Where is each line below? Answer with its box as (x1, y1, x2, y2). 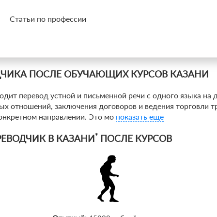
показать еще (116, 111, 164, 121)
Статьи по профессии (10, 14, 86, 23)
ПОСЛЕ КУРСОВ (98, 132, 172, 144)
